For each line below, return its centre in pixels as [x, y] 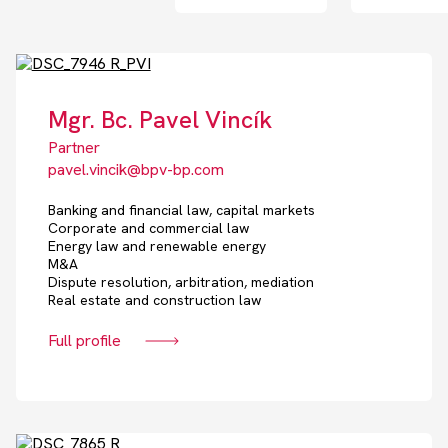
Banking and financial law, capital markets [181, 210]
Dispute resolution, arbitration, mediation [180, 282]
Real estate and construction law [154, 300]
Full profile [84, 341]
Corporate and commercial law [148, 228]
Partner [73, 148]
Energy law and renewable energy [156, 246]
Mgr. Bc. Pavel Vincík [159, 120]
